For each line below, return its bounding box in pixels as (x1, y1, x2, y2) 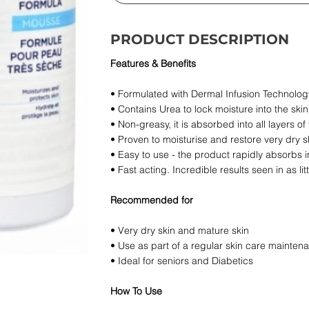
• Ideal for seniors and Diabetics (110, 254, 253, 267)
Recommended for (110, 193, 193, 206)
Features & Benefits (110, 57, 196, 70)
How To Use (110, 284, 162, 297)
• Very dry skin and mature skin (110, 223, 249, 237)
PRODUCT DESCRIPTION (110, 30, 289, 48)
